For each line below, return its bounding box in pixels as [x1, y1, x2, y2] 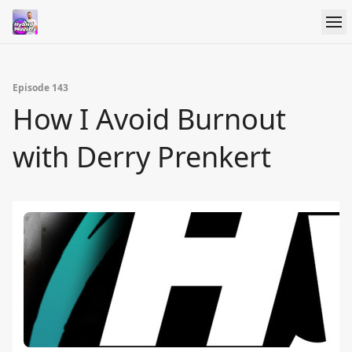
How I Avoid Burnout [13, 100, 286, 138]
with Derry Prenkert [13, 137, 271, 176]
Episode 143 [13, 81, 68, 94]
